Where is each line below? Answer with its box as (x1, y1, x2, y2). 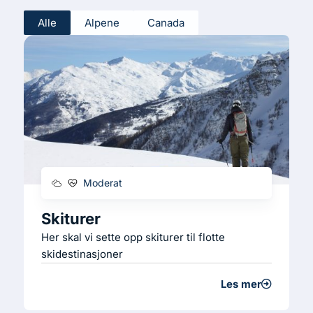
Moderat (83, 176, 122, 189)
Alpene (85, 16, 119, 29)
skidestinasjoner (41, 247, 123, 261)
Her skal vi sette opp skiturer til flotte (41, 230, 225, 244)
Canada (147, 16, 184, 29)
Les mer (221, 277, 261, 291)
